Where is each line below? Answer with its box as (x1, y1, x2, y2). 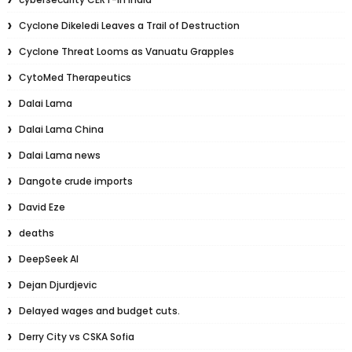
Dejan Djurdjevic (18, 278, 97, 292)
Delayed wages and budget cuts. (18, 304, 180, 318)
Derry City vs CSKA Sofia (18, 330, 134, 344)
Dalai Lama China (18, 123, 104, 137)
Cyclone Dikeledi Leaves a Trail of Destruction (18, 19, 240, 33)
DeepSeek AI (18, 252, 79, 266)
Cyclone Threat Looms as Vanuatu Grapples (18, 45, 234, 59)
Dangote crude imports (18, 174, 133, 189)
